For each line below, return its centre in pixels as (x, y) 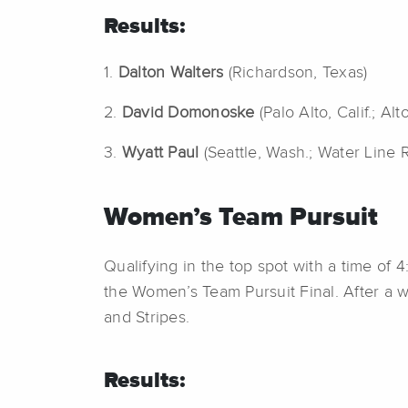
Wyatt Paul (163, 153)
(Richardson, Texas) (298, 73)
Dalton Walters (173, 73)
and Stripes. (147, 318)
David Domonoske (190, 113)
